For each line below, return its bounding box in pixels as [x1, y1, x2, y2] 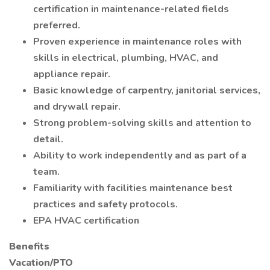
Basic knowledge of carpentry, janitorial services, [33, 84, 260, 97]
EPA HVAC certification [33, 214, 139, 227]
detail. [33, 133, 63, 146]
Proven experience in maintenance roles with [33, 35, 242, 48]
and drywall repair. [33, 100, 121, 113]
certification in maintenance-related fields [33, 2, 229, 16]
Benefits [9, 240, 49, 253]
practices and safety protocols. [33, 198, 178, 211]
